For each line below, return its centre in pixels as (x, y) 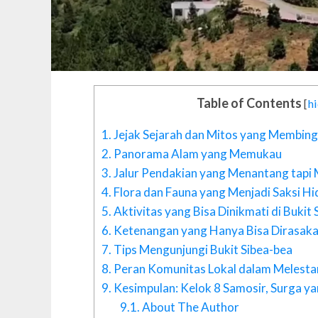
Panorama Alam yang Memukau (197, 153)
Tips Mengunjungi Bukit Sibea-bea (202, 249)
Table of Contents (249, 103)
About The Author (189, 307)
